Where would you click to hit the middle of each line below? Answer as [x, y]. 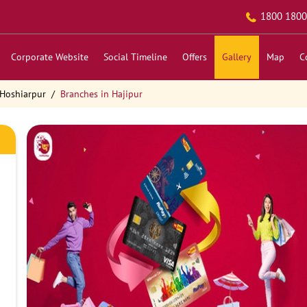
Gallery [236, 57]
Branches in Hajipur [101, 94]
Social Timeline [135, 57]
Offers [194, 57]
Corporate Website [49, 57]
